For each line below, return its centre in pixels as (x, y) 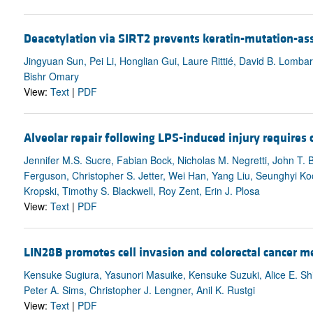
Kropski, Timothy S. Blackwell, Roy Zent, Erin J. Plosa (141, 191)
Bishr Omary (51, 76)
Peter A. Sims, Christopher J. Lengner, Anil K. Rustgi (139, 290)
